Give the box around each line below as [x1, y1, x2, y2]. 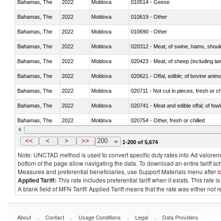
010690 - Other [131, 28, 167, 35]
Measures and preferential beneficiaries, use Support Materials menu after [18, 167, 218, 176]
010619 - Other [131, 13, 167, 20]
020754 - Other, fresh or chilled [131, 117, 205, 123]
